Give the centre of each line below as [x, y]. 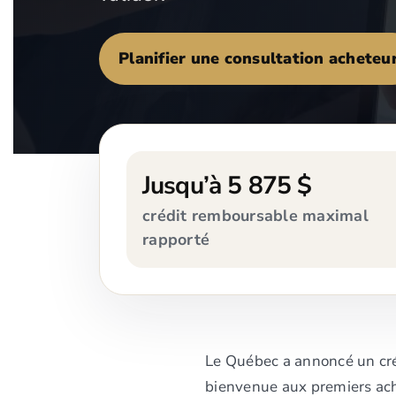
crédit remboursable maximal [255, 216]
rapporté [176, 240]
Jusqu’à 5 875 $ [227, 186]
